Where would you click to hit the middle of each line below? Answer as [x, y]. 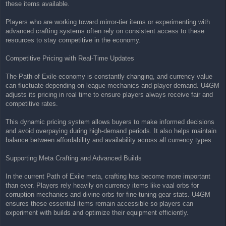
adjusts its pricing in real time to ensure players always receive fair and [109, 94]
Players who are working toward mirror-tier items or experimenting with [108, 22]
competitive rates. [32, 103]
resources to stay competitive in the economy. [73, 40]
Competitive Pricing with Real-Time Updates [70, 58]
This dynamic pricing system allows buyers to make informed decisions [110, 122]
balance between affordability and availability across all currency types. [109, 140]
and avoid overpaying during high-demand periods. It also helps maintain [111, 131]
